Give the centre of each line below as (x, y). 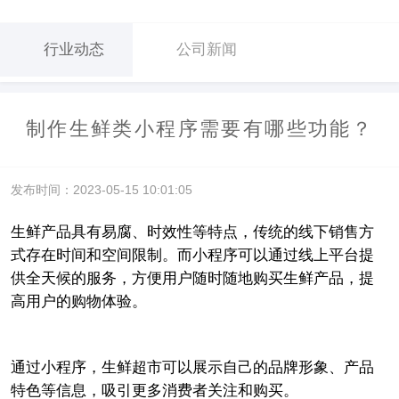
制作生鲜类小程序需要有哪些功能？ (199, 129)
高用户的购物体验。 (78, 301)
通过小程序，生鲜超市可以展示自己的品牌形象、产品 (192, 367)
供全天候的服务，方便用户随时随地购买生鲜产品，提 (192, 278)
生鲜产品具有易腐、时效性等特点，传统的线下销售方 (192, 232)
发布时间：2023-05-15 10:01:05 (101, 190)
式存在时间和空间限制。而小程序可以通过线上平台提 (192, 255)
